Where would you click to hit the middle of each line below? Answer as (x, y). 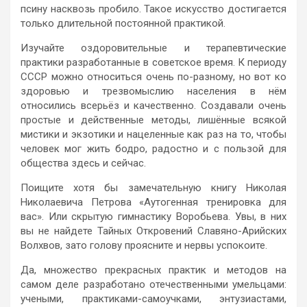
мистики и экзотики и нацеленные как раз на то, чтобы (153, 134)
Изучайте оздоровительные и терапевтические (153, 48)
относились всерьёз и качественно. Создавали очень (153, 105)
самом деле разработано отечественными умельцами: (153, 284)
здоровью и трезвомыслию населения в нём (153, 91)
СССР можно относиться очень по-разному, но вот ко (153, 76)
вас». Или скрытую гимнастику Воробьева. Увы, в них (153, 216)
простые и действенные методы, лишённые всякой (153, 120)
